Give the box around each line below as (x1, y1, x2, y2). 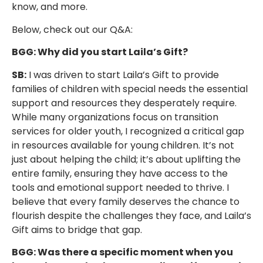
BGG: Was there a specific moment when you (12, 245, 233, 259)
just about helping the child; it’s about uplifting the (12, 152, 241, 166)
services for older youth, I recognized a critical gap (12, 124, 244, 138)
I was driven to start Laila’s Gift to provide (26, 68, 219, 82)
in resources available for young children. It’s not (12, 138, 234, 152)
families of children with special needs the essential (12, 82, 248, 96)
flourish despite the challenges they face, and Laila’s (12, 208, 251, 222)
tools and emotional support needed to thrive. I (12, 180, 229, 194)
